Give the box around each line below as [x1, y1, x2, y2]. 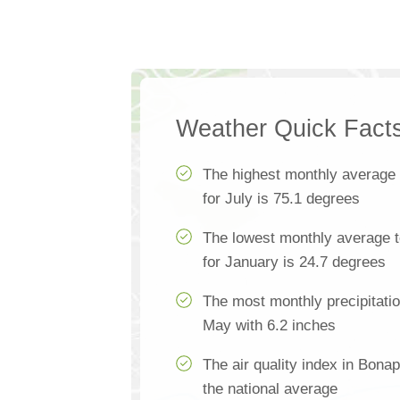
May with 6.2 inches [203, 317, 336, 334]
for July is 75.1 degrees [203, 190, 360, 207]
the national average [203, 380, 337, 397]
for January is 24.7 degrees [203, 254, 386, 271]
